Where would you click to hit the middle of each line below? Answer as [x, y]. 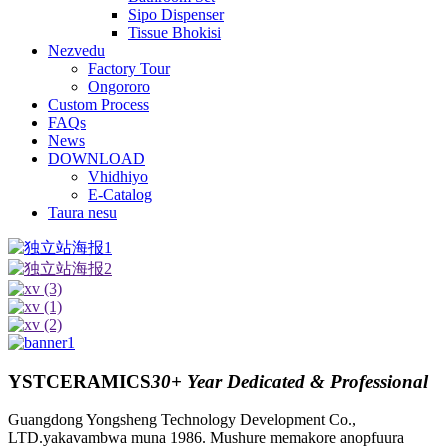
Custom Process [98, 104]
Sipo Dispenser [176, 14]
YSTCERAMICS [79, 381]
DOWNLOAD [96, 158]
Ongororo [119, 86]
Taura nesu [82, 212]
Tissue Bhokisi [174, 32]
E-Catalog [120, 194]
